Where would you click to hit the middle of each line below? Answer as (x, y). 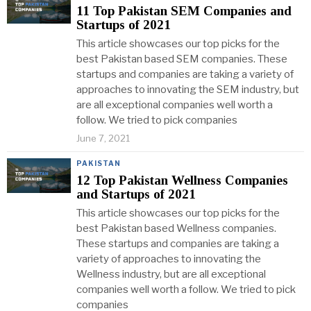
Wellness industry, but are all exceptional (171, 274)
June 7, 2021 (103, 138)
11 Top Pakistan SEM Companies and (184, 11)
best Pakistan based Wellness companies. (176, 228)
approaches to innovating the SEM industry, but (188, 90)
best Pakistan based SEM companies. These (182, 59)
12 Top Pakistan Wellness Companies (182, 180)
